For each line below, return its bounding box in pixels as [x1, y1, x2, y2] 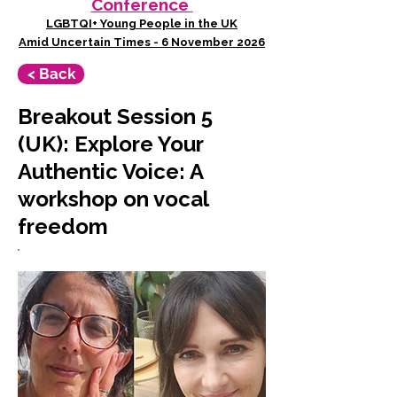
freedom [18, 214, 108, 239]
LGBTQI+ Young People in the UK [46, 17, 237, 30]
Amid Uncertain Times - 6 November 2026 [19, 35, 265, 49]
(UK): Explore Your [18, 131, 203, 157]
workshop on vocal [18, 186, 208, 212]
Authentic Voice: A [18, 159, 203, 184]
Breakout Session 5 [18, 104, 213, 129]
